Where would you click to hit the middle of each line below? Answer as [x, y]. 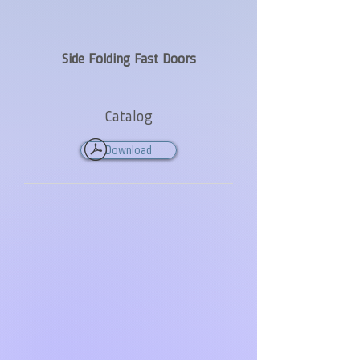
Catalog [129, 116]
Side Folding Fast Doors [129, 59]
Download [129, 150]
